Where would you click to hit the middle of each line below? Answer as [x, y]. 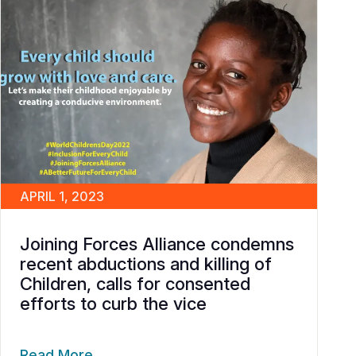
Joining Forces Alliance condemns [157, 244]
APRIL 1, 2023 [62, 196]
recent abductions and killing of [146, 263]
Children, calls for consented [135, 283]
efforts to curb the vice [113, 303]
